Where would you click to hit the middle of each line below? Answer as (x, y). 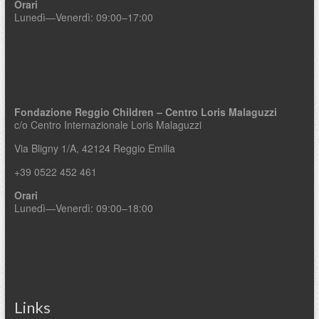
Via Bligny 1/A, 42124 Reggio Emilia (94, 148)
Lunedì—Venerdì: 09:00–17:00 (83, 17)
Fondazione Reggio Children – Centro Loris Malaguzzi (145, 112)
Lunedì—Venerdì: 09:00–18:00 (83, 208)
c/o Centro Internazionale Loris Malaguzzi (108, 125)
